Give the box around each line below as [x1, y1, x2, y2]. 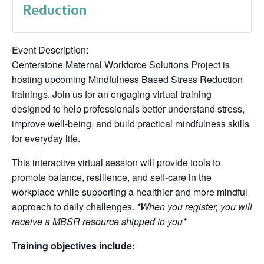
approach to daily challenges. [12, 200, 137, 213]
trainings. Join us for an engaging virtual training [12, 87, 212, 101]
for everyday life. [12, 131, 80, 145]
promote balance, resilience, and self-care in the [12, 170, 212, 184]
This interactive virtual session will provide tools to [12, 156, 220, 169]
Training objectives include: [12, 239, 135, 252]
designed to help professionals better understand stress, [12, 102, 245, 115]
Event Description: [12, 43, 88, 57]
